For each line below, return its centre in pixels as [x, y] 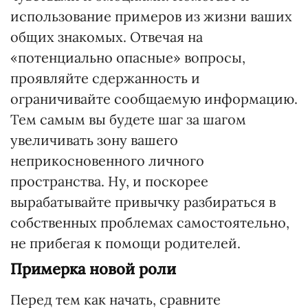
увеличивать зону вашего [94, 140]
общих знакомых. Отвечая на [107, 37]
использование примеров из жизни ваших [151, 16]
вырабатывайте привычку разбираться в [143, 202]
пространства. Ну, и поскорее [109, 181]
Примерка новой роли [93, 269]
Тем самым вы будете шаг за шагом [128, 119]
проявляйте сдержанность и [105, 78]
